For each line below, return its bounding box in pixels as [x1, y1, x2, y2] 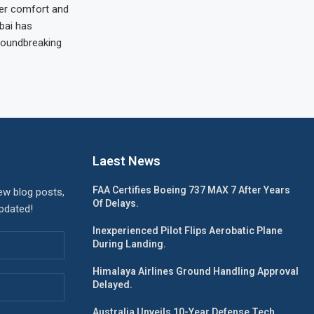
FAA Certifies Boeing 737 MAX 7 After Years [93, 184, 290, 196]
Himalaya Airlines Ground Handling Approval [93, 266, 299, 277]
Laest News [93, 153, 161, 168]
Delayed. [93, 279, 132, 290]
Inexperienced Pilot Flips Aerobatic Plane [93, 225, 282, 236]
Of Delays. [93, 198, 139, 209]
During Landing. [93, 238, 166, 250]
